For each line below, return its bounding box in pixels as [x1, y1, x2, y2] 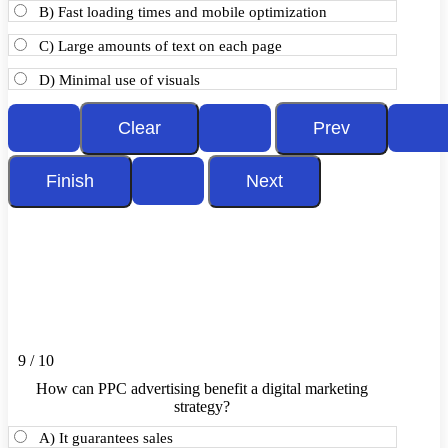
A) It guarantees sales [39, 430, 173, 446]
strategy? [174, 398, 231, 415]
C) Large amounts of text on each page [39, 38, 282, 54]
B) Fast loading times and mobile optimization [39, 4, 327, 20]
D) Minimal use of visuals [39, 72, 200, 88]
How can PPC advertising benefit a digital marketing [36, 380, 369, 397]
